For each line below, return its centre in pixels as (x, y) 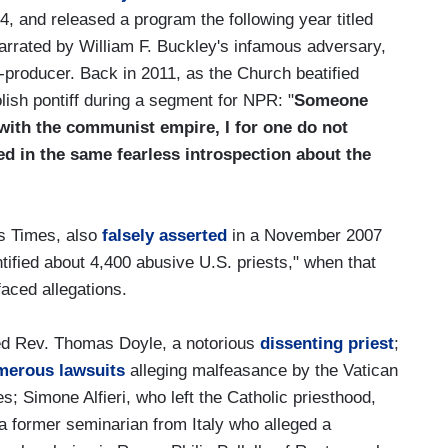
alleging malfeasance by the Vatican (261, 370)
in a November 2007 (304, 235)
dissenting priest (327, 343)
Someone (331, 100)
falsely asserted (164, 235)
